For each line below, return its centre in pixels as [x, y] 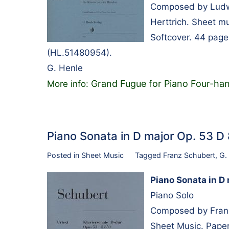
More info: [69, 84]
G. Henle [65, 68]
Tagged [149, 155]
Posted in [64, 155]
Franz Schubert [189, 155]
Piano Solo [172, 196]
